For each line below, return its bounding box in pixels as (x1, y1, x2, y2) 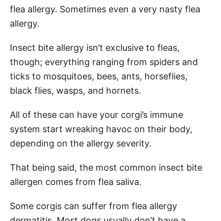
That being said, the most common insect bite (10, 162, 202, 173)
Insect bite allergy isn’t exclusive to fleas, (10, 42, 180, 53)
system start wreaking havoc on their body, (10, 123, 192, 134)
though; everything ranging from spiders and (10, 56, 198, 67)
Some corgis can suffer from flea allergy (10, 200, 177, 211)
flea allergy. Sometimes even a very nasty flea (10, 3, 200, 14)
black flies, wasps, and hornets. (10, 85, 144, 96)
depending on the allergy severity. (10, 138, 154, 148)
